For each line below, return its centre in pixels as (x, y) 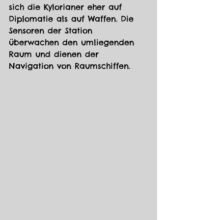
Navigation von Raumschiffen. (69, 66)
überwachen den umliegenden (73, 42)
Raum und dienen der (55, 54)
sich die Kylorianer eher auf (67, 7)
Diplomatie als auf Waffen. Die (73, 19)
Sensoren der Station (52, 31)
